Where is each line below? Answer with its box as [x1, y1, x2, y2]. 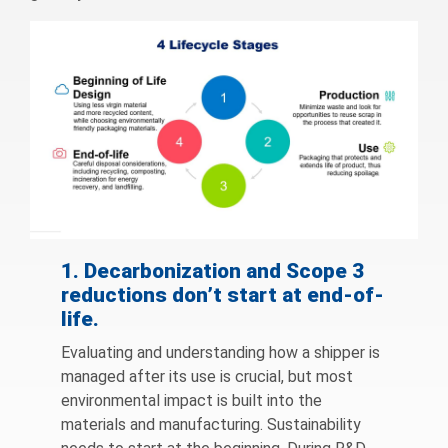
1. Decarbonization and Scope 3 [61, 259, 365, 284]
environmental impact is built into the [61, 391, 323, 411]
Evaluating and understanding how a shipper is [61, 343, 381, 363]
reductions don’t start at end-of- [61, 283, 385, 308]
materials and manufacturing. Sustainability [61, 415, 362, 435]
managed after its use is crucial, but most [61, 367, 354, 387]
